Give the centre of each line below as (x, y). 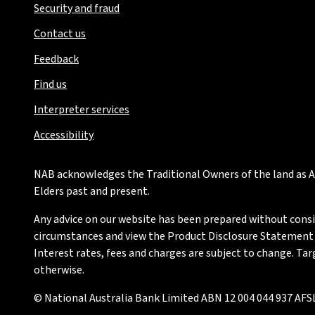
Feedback (56, 59)
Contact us (60, 34)
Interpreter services (82, 110)
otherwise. (59, 270)
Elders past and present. (92, 191)
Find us (50, 84)
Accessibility (64, 135)
